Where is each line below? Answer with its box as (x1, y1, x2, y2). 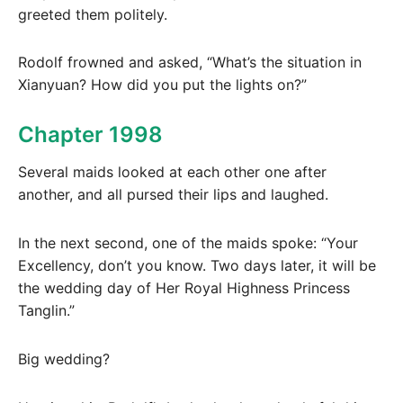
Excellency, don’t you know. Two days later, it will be (18, 255, 376, 274)
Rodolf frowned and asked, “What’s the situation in (18, 53, 362, 72)
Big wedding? (18, 349, 110, 368)
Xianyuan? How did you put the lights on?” (18, 76, 307, 94)
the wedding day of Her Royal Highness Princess (18, 278, 350, 297)
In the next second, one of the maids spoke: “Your (18, 233, 358, 252)
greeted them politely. (18, 4, 167, 23)
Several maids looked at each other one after (18, 163, 327, 182)
